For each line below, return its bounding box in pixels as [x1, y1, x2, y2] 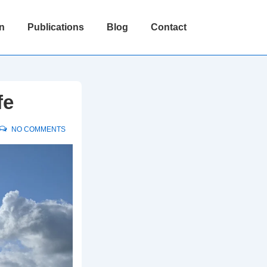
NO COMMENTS [11, 125, 66, 133]
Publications [27, 22, 84, 32]
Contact [151, 22, 187, 32]
